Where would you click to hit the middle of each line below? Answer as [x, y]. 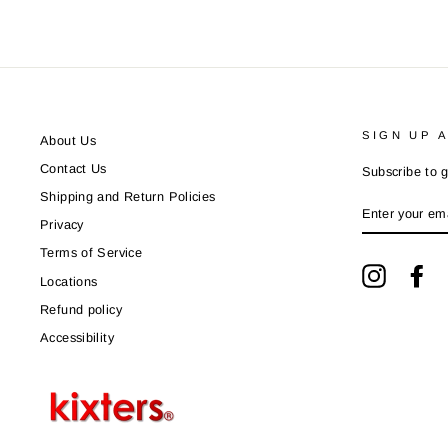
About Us [68, 140]
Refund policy [81, 309]
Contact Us [73, 168]
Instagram [415, 272]
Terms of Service [91, 253]
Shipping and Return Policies [128, 196]
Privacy [62, 225]
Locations [69, 281]
